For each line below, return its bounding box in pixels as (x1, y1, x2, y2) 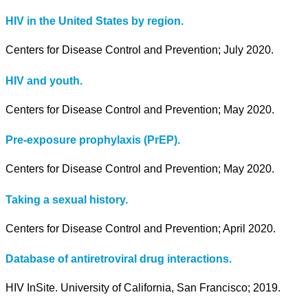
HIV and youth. (5, 74, 82, 87)
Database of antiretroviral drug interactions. (5, 253, 232, 265)
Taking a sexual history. (5, 193, 128, 206)
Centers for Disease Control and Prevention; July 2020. (5, 44, 274, 56)
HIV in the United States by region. (5, 15, 184, 27)
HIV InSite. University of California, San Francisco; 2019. (5, 282, 280, 294)
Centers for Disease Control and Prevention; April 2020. (5, 222, 276, 234)
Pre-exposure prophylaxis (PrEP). (5, 134, 180, 146)
